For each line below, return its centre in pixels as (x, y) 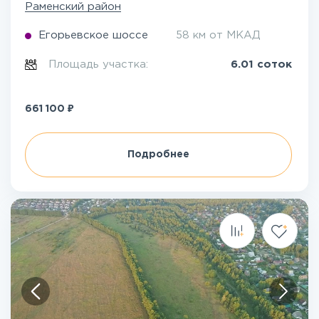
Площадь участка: (100, 64)
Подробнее (158, 155)
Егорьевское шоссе (93, 35)
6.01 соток (261, 64)
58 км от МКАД (218, 35)
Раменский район (73, 7)
